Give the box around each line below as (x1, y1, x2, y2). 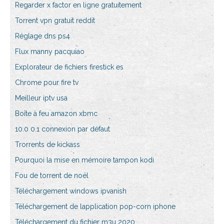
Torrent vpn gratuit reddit (15, 16, 95, 25)
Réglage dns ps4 (15, 32, 70, 40)
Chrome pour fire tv (15, 78, 78, 87)
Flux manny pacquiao (15, 47, 84, 56)
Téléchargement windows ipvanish (15, 187, 126, 195)
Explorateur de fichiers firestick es (15, 63, 123, 71)
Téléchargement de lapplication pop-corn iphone (15, 202, 175, 211)
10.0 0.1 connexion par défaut (15, 125, 110, 133)
